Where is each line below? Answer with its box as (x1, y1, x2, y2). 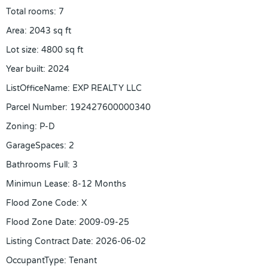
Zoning (6, 121, 35, 132)
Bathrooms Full (6, 160, 68, 170)
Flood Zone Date (6, 217, 74, 227)
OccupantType (6, 255, 64, 266)
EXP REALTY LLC (72, 83, 142, 93)
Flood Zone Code (6, 198, 77, 208)
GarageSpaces (6, 141, 64, 151)
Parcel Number (6, 102, 65, 112)
